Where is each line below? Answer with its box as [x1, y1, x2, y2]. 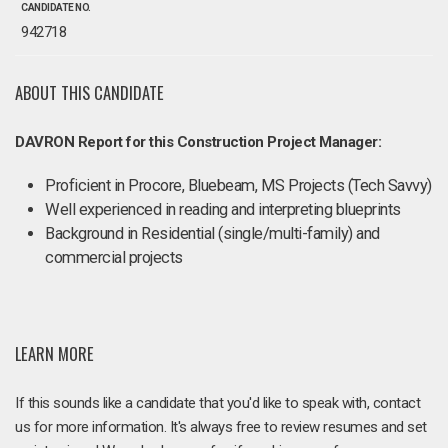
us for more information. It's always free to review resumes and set [15, 417, 427, 436]
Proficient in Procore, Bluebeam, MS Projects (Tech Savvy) [45, 176, 432, 195]
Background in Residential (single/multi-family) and [45, 224, 380, 243]
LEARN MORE [15, 340, 94, 366]
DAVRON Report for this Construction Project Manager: [15, 133, 381, 151]
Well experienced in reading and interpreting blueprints [45, 200, 401, 219]
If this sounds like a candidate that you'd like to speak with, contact [15, 393, 420, 412]
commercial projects [45, 248, 183, 267]
